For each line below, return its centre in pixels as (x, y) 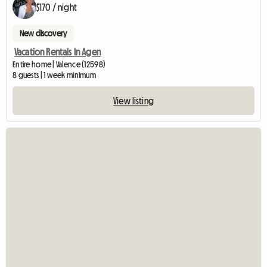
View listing (133, 101)
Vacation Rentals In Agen (58, 52)
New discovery (44, 34)
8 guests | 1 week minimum (54, 75)
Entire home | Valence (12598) (59, 65)
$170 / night (57, 7)
